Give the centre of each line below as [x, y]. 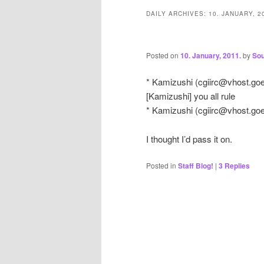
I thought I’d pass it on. [189, 138]
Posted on [163, 55]
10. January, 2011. [211, 55]
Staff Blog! [196, 165]
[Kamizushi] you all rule [191, 96]
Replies [236, 165]
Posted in [161, 165]
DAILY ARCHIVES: [177, 14]
